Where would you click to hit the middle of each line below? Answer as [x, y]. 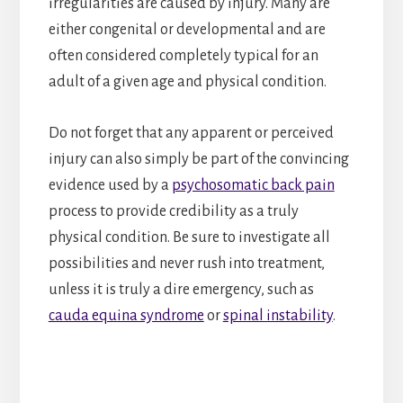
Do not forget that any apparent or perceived [191, 133]
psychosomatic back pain [253, 185]
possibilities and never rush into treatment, [186, 263]
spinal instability [278, 315]
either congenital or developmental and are [187, 29]
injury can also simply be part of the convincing [198, 159]
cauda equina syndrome [126, 315]
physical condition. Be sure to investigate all [189, 237]
